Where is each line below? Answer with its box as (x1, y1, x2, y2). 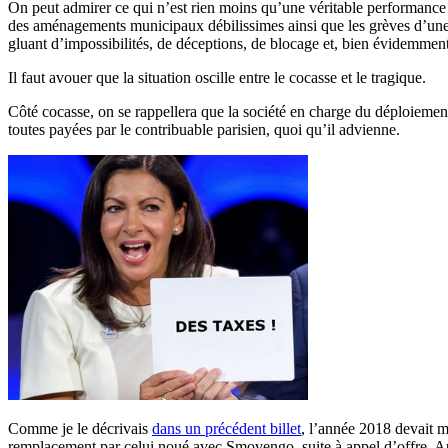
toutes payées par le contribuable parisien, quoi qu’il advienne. (8, 120, 400, 138)
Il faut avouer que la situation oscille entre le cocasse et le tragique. (8, 68, 426, 86)
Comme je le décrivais (8, 420, 152, 438)
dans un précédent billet (152, 420, 301, 438)
